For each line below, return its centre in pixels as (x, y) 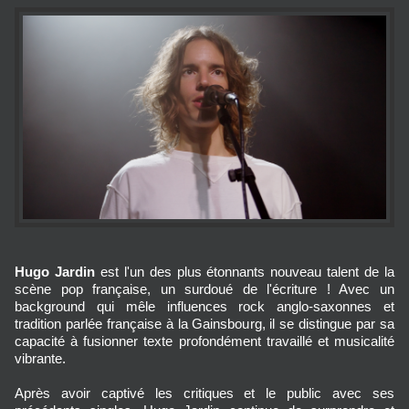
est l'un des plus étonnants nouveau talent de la (247, 272)
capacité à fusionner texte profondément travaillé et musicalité (204, 341)
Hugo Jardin (58, 272)
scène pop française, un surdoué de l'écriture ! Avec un (204, 289)
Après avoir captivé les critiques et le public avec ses (204, 393)
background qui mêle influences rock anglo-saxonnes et (204, 307)
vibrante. (40, 359)
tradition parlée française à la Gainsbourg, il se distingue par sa (204, 324)
